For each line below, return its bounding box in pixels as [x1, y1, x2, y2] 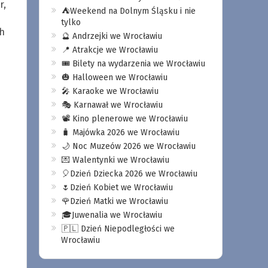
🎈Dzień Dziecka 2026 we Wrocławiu [61, 169, 197, 179]
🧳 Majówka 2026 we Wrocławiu [61, 127, 179, 138]
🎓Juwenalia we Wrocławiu [61, 210, 162, 220]
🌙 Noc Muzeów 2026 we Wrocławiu [61, 141, 196, 151]
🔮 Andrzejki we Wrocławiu [61, 31, 162, 41]
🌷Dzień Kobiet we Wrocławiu [61, 182, 173, 193]
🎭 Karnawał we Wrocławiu [61, 100, 163, 110]
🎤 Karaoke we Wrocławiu [61, 86, 159, 96]
